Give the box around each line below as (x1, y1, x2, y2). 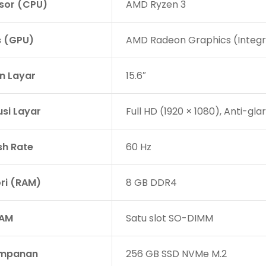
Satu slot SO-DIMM (125, 211, 213, 225)
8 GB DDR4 (125, 175, 177, 189)
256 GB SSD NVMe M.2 (125, 246, 227, 261)
